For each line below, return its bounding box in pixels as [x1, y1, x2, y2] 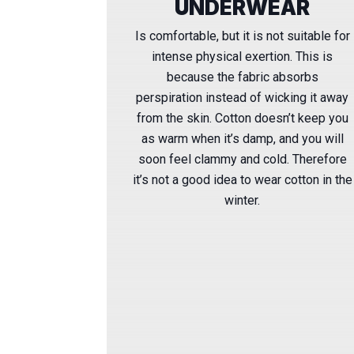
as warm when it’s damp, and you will [141, 130, 344, 146]
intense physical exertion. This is [152, 48, 333, 64]
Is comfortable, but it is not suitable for [134, 28, 350, 43]
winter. [224, 192, 261, 208]
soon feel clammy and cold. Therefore [137, 151, 347, 167]
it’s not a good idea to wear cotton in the [132, 171, 352, 187]
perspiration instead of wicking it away [136, 89, 349, 105]
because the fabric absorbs [166, 69, 318, 85]
